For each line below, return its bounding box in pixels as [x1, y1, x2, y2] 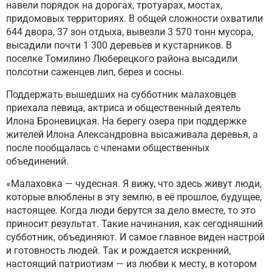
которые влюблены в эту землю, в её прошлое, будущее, [6, 191, 262, 203]
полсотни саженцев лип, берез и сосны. [6, 66, 184, 78]
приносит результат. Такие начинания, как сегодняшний [6, 218, 263, 229]
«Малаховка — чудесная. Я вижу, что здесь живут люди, [6, 178, 262, 189]
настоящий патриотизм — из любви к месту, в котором [6, 258, 257, 270]
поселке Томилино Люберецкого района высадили [6, 53, 237, 64]
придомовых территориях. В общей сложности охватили [6, 13, 263, 24]
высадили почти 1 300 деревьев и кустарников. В [6, 39, 232, 51]
